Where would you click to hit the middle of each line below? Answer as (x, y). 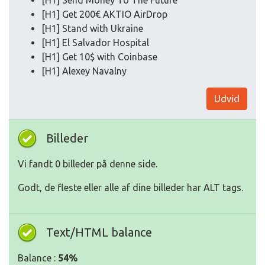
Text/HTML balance (99, 232)
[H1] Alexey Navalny (84, 71)
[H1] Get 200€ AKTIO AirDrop (104, 14)
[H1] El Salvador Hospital (95, 43)
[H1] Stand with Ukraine (92, 28)
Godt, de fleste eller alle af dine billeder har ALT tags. (130, 188)
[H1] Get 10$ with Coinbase (99, 57)
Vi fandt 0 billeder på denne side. (88, 164)
